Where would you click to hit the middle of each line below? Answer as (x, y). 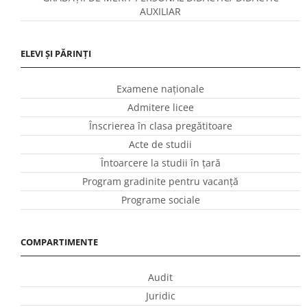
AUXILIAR (160, 11)
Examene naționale (160, 88)
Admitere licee (160, 107)
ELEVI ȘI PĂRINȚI (56, 53)
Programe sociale (160, 199)
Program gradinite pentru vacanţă (160, 181)
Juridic (160, 296)
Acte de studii (160, 144)
